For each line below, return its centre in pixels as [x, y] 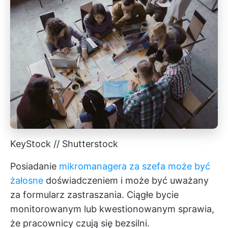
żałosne [27, 180]
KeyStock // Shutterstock [64, 144]
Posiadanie [35, 166]
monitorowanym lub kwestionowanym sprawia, [112, 209]
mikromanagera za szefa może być [135, 166]
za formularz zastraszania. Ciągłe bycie [94, 194]
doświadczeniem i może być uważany [126, 180]
